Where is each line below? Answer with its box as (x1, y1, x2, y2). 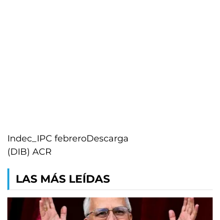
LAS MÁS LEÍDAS (16, 172, 110, 186)
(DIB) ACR (7, 146, 52, 157)
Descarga (86, 133, 129, 144)
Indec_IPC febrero (7, 133, 86, 144)
